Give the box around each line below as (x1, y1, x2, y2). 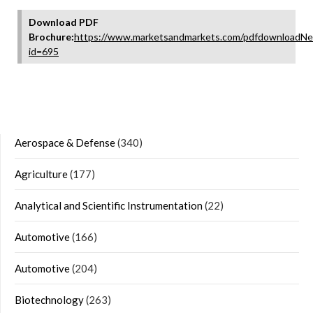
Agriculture (15, 168, 68, 180)
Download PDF (29, 16, 99, 28)
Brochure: (29, 31, 74, 43)
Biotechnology (15, 293, 84, 306)
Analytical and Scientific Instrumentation (15, 199, 203, 212)
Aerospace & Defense (15, 136, 115, 149)
